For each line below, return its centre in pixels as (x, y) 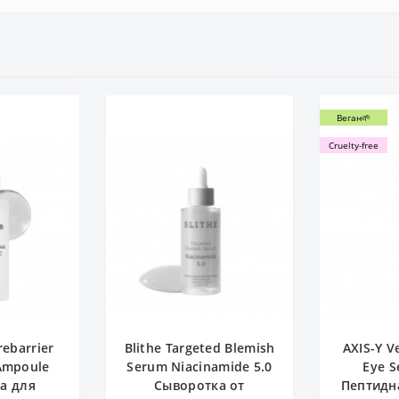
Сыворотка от (199, 385)
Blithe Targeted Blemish (199, 347)
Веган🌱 (354, 117)
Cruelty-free (354, 145)
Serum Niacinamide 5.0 (199, 366)
